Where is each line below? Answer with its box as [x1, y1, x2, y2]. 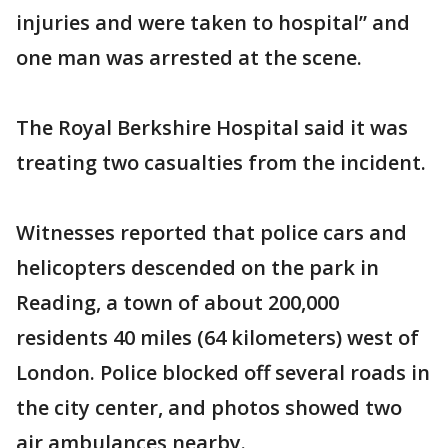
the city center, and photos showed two [16, 394, 402, 421]
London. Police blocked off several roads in [16, 359, 430, 386]
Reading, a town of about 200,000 [16, 289, 339, 316]
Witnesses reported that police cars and [16, 219, 407, 246]
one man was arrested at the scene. [16, 44, 362, 71]
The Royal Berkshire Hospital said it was [16, 114, 408, 141]
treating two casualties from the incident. [16, 149, 426, 176]
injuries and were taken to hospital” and [16, 9, 410, 36]
